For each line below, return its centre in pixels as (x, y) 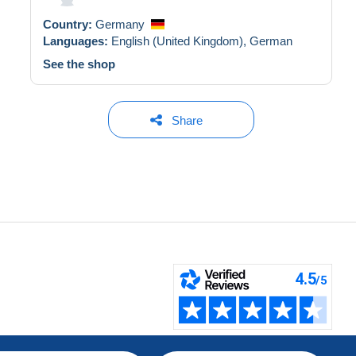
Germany (120, 24)
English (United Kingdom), (180, 41)
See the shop (79, 64)
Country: (69, 24)
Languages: (77, 41)
